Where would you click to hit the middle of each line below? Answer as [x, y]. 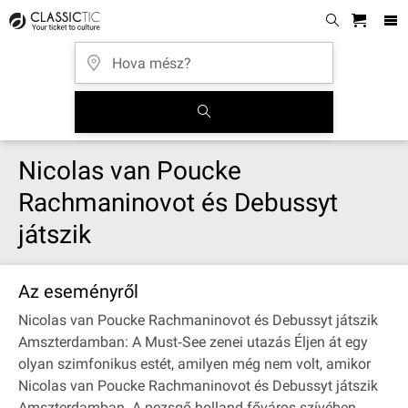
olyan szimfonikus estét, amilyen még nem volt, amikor [194, 364]
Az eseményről [78, 291]
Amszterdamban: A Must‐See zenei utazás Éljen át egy [193, 342]
